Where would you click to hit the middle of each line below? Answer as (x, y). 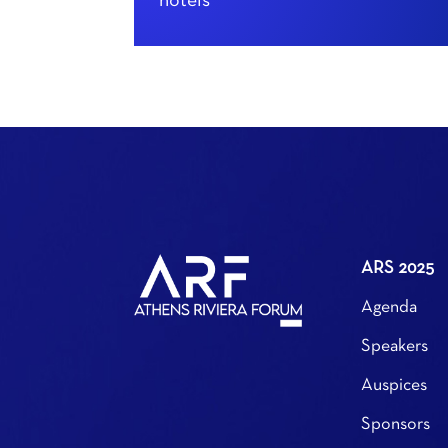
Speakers (395, 346)
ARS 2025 (398, 268)
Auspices (394, 385)
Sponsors (396, 424)
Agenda (389, 307)
